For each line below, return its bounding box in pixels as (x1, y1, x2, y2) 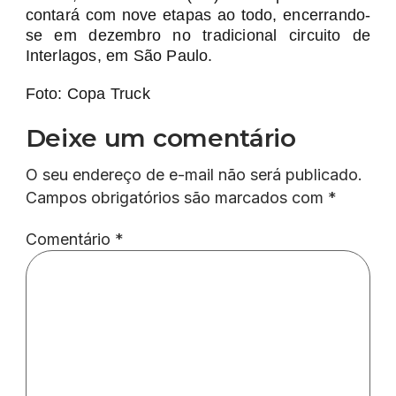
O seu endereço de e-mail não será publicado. (25, 165, 362, 184)
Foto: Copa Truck (25, 85, 150, 103)
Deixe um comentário (25, 123, 296, 153)
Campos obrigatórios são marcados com (25, 188, 328, 207)
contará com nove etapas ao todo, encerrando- (25, 6, 371, 24)
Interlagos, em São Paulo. (25, 47, 213, 65)
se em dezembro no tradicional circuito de (25, 27, 371, 44)
